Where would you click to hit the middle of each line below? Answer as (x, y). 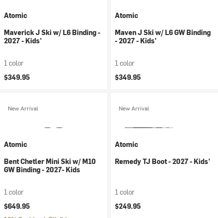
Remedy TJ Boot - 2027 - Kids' (163, 161)
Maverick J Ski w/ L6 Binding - (52, 32)
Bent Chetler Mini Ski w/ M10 (50, 161)
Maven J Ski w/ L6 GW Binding (163, 32)
